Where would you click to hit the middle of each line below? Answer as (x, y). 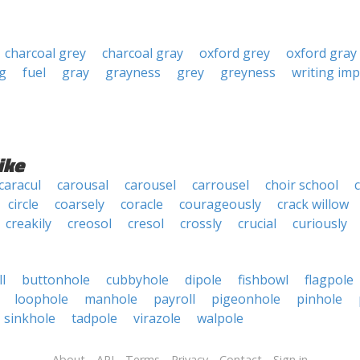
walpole (220, 318)
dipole (203, 280)
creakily (29, 223)
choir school (302, 185)
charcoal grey (45, 53)
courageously (220, 204)
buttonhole (56, 280)
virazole (157, 318)
